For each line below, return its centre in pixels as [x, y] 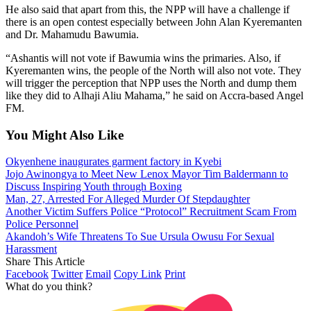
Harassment [31, 249]
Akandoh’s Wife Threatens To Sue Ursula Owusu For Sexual [140, 237]
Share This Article [45, 262]
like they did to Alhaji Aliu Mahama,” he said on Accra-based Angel [154, 95]
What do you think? [49, 287]
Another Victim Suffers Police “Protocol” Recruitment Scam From [151, 212]
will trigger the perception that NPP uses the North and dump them [151, 83]
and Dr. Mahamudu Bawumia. [72, 34]
